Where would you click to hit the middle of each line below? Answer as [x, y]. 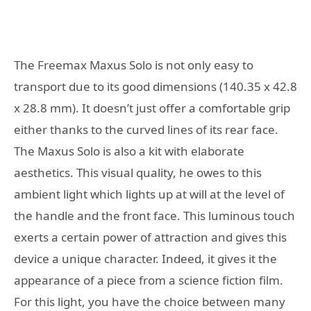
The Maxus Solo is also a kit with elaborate [129, 151]
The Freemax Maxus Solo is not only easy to [134, 65]
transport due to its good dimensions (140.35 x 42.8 [155, 87]
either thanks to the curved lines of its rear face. [146, 130]
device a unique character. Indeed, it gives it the [145, 259]
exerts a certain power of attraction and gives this [150, 237]
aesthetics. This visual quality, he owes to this [138, 173]
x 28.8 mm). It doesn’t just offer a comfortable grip [152, 108]
